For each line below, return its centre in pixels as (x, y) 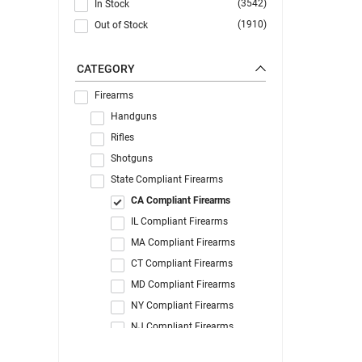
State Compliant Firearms (167, 179)
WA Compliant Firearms (183, 347)
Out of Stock (121, 25)
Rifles (122, 137)
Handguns (134, 116)
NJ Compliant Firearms (182, 326)
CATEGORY (106, 68)
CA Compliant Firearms (181, 200)
